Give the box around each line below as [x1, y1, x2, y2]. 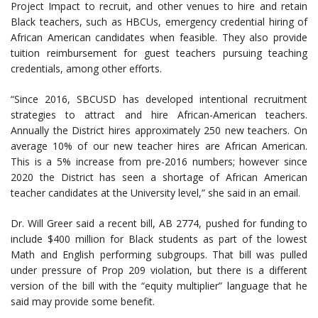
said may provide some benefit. [11, 295, 155, 309]
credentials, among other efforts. [11, 62, 162, 76]
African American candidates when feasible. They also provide [11, 31, 307, 45]
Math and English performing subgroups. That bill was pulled [11, 248, 307, 262]
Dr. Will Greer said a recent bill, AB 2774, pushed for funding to [11, 216, 307, 231]
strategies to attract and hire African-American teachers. [11, 108, 307, 122]
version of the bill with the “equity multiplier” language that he [11, 279, 307, 293]
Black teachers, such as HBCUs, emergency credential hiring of [11, 15, 307, 29]
